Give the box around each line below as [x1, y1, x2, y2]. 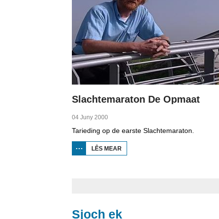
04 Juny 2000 [72, 114, 108, 121]
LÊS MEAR [91, 145, 122, 152]
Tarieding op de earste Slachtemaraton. [72, 127, 194, 134]
